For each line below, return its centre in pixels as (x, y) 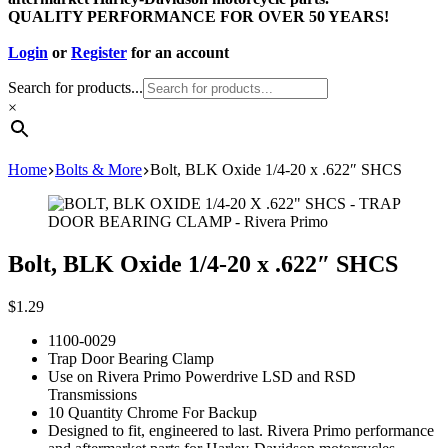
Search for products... (75, 87)
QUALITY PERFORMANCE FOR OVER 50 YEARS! (200, 16)
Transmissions (94, 394)
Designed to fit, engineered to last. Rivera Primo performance (241, 430)
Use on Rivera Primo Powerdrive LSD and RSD (202, 376)
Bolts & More (98, 169)
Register (99, 52)
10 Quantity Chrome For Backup (154, 412)
